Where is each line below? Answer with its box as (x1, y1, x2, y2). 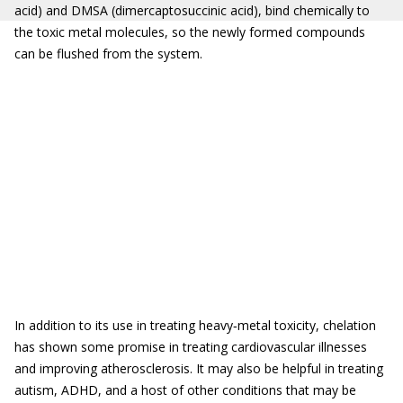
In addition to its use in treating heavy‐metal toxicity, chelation (14, 317, 376, 334)
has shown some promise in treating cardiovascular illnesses (14, 338, 367, 355)
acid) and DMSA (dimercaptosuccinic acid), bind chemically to (14, 2, 370, 19)
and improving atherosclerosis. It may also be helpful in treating (14, 360, 383, 377)
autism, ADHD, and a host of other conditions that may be (14, 381, 356, 399)
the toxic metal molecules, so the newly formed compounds (14, 23, 365, 40)
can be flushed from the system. (14, 45, 202, 62)
